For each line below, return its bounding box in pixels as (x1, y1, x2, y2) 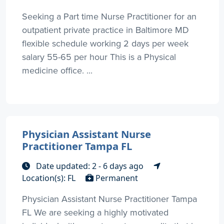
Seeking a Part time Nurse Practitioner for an (22, 10, 196, 23)
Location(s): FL (22, 172, 77, 184)
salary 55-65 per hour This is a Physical (22, 50, 176, 63)
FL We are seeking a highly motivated (22, 206, 168, 219)
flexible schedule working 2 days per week (22, 37, 188, 50)
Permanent (93, 172, 138, 184)
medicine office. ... (22, 64, 92, 77)
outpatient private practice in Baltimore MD (22, 23, 189, 36)
